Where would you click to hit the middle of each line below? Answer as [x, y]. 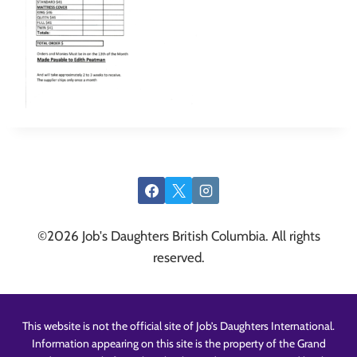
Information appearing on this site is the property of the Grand [178, 343]
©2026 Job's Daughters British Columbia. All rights [178, 236]
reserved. [178, 257]
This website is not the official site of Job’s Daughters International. [178, 326]
